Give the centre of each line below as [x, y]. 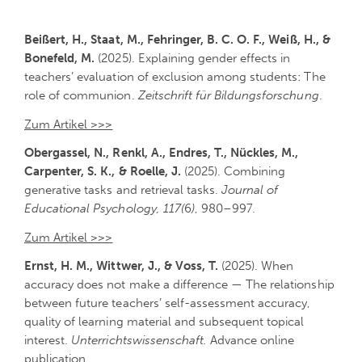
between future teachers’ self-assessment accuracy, [168, 303]
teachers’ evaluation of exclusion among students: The [175, 77]
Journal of [250, 190]
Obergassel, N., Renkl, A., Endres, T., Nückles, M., [162, 153]
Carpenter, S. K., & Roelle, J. [103, 172]
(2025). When [256, 265]
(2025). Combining [233, 172]
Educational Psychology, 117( [104, 209]
